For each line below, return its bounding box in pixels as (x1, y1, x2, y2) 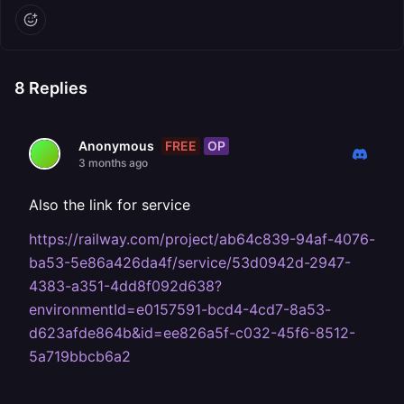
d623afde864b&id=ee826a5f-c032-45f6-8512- (29, 324, 355, 342)
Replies (25, 78, 87, 97)
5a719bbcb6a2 (29, 347, 131, 365)
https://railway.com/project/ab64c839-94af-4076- (29, 230, 375, 248)
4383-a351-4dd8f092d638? (29, 277, 222, 295)
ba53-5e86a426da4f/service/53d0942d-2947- (29, 253, 351, 271)
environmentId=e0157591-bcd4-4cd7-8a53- (29, 300, 331, 318)
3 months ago (78, 156, 148, 170)
